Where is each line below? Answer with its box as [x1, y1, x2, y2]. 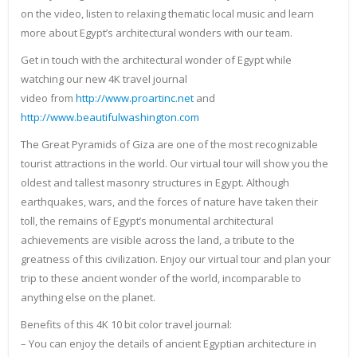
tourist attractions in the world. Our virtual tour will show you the [21, 156, 328, 171]
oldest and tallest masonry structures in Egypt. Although [21, 175, 289, 190]
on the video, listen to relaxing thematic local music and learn [21, 6, 314, 22]
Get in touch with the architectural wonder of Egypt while [21, 53, 292, 68]
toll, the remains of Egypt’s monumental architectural [21, 214, 273, 229]
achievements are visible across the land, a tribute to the [21, 233, 295, 248]
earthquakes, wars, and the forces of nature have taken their [21, 194, 318, 210]
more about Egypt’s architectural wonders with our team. [21, 25, 292, 41]
